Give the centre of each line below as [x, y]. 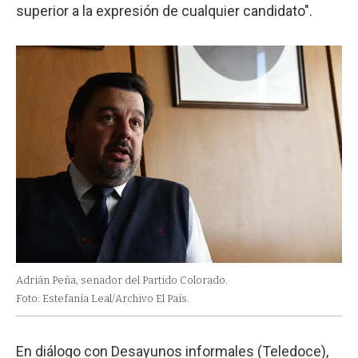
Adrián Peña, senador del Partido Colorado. [122, 280]
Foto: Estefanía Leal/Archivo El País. [103, 298]
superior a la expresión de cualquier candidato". [164, 10]
